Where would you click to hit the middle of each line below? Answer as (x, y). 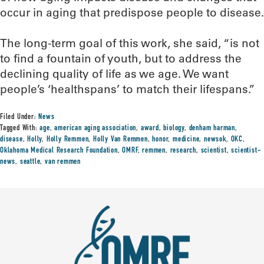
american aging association (95, 128)
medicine (186, 140)
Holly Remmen (67, 140)
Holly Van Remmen (121, 140)
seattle (30, 162)
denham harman (212, 128)
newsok (215, 140)
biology (174, 128)
